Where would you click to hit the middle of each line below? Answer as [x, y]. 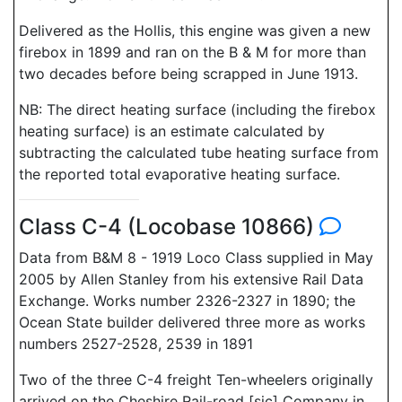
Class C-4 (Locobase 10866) [169, 227]
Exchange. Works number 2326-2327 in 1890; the [187, 301]
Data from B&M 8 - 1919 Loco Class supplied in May [196, 258]
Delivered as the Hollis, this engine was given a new [195, 31]
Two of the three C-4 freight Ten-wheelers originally [196, 380]
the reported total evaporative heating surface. [179, 174]
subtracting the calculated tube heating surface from [199, 153]
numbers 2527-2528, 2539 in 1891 [136, 344]
